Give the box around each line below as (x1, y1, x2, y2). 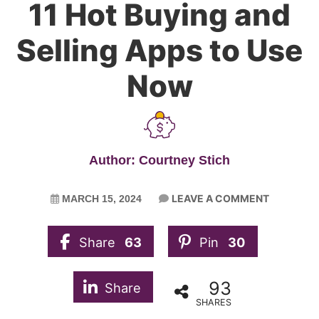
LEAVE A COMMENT (171, 192, 269, 205)
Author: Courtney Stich (89, 153, 230, 168)
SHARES (196, 296, 231, 308)
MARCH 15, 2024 (61, 193, 142, 205)
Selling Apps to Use (16, 32, 303, 68)
